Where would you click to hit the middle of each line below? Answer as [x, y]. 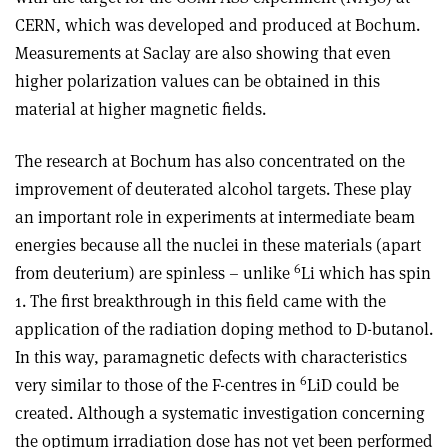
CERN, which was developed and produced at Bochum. [217, 25]
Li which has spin [366, 273]
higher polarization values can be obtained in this [197, 81]
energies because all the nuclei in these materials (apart [218, 245]
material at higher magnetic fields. [140, 109]
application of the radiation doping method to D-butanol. [224, 329]
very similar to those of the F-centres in [157, 385]
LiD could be [353, 385]
